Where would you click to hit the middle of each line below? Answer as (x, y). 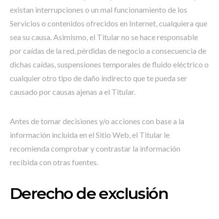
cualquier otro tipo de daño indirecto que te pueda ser (99, 78)
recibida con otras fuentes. (54, 162)
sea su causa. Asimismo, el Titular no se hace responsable (104, 37)
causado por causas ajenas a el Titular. (73, 92)
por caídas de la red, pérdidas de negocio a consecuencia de (108, 51)
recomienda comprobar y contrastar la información (95, 148)
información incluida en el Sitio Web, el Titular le (90, 135)
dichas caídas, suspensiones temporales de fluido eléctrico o (109, 64)
